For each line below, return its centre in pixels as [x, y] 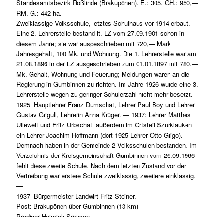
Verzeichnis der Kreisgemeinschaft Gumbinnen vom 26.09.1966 [105, 155]
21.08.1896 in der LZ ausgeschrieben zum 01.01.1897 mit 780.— [107, 64]
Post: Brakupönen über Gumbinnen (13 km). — [82, 206]
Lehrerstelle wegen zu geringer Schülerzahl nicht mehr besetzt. [104, 94]
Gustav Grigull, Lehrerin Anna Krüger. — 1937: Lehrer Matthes [103, 115]
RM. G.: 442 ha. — [43, 13]
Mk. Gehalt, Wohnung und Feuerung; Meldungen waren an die [103, 74]
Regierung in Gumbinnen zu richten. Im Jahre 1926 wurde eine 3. [107, 84]
